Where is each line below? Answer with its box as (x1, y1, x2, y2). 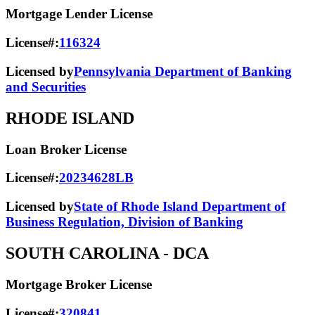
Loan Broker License (6, 141, 127, 157)
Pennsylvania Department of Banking (74, 63, 292, 79)
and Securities (6, 79, 86, 94)
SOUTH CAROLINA (6, 244, 159, 263)
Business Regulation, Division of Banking (6, 214, 243, 230)
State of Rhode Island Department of (74, 199, 285, 214)
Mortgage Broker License (6, 276, 152, 292)
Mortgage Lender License (6, 6, 153, 22)
